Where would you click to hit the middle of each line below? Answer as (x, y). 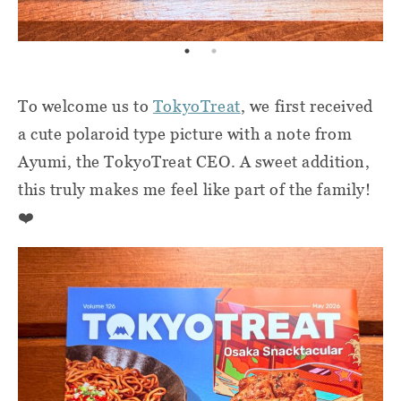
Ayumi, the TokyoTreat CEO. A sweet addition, (194, 161)
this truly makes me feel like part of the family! (195, 189)
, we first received (307, 106)
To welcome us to (85, 106)
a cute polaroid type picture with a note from (185, 133)
